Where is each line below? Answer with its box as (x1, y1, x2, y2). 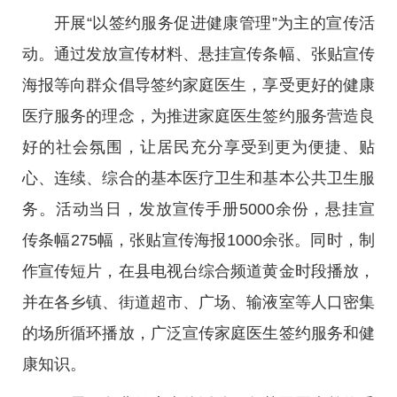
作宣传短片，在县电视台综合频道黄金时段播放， (22, 262, 375, 280)
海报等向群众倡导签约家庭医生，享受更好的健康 (22, 76, 375, 94)
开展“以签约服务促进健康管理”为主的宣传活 (54, 14, 375, 32)
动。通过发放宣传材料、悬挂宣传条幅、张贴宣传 (22, 45, 375, 63)
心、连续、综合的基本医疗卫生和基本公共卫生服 (22, 169, 375, 187)
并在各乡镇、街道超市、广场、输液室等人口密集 (22, 293, 375, 311)
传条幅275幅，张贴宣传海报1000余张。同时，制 (22, 231, 375, 249)
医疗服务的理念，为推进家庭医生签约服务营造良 (22, 107, 375, 125)
